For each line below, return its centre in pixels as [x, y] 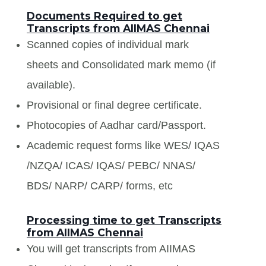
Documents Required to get [104, 15]
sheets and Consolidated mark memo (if [121, 64]
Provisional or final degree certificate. [114, 105]
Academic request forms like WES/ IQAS [123, 145]
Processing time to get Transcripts [124, 220]
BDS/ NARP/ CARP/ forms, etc [100, 186]
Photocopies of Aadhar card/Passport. [116, 125]
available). [51, 85]
